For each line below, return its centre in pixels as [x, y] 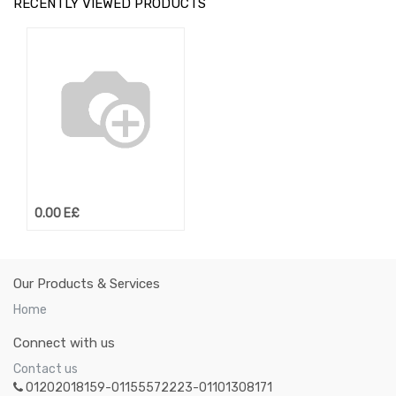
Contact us [46, 369]
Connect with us [64, 343]
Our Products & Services [87, 284]
